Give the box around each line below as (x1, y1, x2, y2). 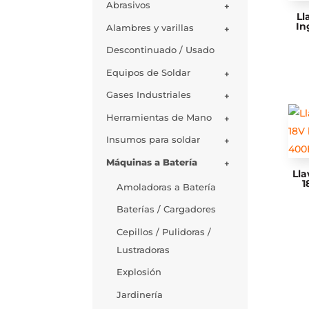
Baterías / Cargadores (117, 203, 217, 215)
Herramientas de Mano (106, 111, 212, 123)
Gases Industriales (106, 89, 192, 101)
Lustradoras (117, 243, 170, 255)
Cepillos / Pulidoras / (117, 226, 212, 237)
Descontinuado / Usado (106, 44, 215, 56)
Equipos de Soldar (106, 66, 191, 78)
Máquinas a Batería (106, 156, 198, 168)
